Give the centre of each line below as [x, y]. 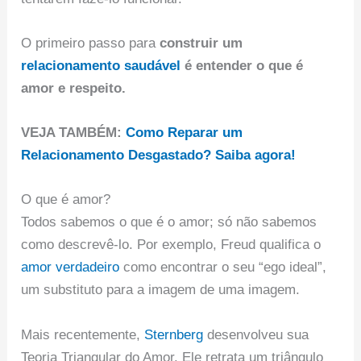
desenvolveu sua [256, 334]
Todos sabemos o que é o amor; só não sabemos [169, 222]
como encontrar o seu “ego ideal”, [223, 268]
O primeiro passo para [91, 43]
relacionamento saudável [101, 66]
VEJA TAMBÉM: [74, 133]
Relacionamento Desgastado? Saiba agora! [159, 156]
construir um [201, 43]
